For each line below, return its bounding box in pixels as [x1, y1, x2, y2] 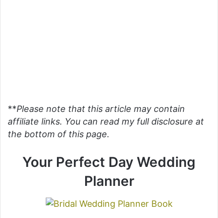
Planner [84, 172, 134, 189]
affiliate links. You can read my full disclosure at [8, 116, 204, 127]
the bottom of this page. [8, 128, 109, 139]
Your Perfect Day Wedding [22, 153, 196, 170]
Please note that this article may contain [17, 103, 185, 114]
